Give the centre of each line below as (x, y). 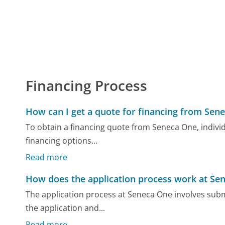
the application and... (66, 208)
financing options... (62, 141)
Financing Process (87, 85)
